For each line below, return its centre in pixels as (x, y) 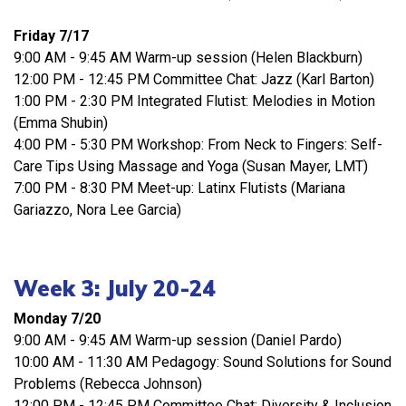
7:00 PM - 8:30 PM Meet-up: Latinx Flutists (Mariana (179, 188)
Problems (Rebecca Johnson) (108, 384)
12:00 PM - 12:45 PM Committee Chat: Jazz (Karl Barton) (203, 80)
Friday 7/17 (51, 36)
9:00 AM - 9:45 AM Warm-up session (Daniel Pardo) (178, 341)
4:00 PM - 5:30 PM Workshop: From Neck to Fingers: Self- (198, 145)
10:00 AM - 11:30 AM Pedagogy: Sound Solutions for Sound (203, 362)
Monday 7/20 (57, 319)
